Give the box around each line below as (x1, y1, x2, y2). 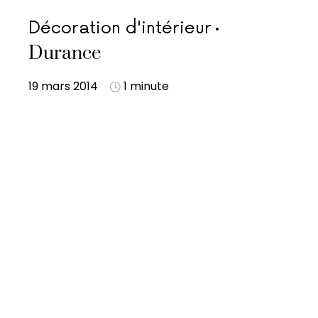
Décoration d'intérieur (28, 18, 212, 38)
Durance (28, 42, 101, 65)
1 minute (124, 78, 169, 94)
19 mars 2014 (28, 78, 98, 94)
